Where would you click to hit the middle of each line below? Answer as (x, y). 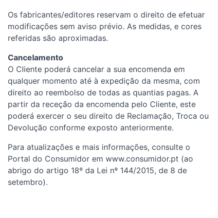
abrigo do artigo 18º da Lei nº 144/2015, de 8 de (97, 170)
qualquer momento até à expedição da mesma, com (104, 81)
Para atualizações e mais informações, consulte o (99, 147)
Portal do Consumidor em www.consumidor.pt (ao (100, 159)
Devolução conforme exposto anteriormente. (92, 127)
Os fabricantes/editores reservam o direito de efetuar (106, 15)
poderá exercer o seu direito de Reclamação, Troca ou (108, 116)
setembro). (28, 182)
